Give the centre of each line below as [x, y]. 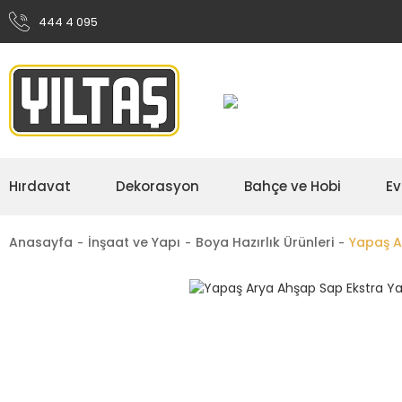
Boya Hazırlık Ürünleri [265, 242]
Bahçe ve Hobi [293, 186]
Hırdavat [40, 186]
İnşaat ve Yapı [134, 242]
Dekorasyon [157, 186]
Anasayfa [41, 242]
